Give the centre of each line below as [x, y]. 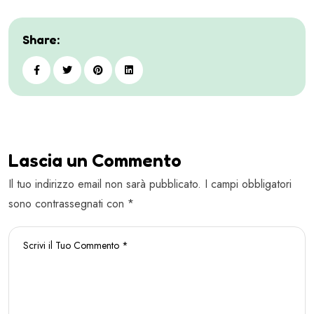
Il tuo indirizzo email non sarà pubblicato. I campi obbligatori [150, 184]
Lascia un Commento [95, 160]
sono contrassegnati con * [71, 203]
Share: [41, 40]
